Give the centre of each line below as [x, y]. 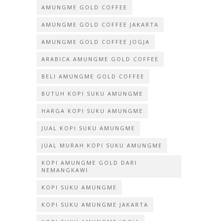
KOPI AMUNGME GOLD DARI [89, 162]
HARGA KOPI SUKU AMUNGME [92, 110]
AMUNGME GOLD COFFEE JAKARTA [100, 24]
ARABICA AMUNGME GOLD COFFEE [100, 59]
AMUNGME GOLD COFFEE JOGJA [96, 41]
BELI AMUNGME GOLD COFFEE [93, 76]
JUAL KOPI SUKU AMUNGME [88, 128]
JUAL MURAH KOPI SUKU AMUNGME [102, 145]
